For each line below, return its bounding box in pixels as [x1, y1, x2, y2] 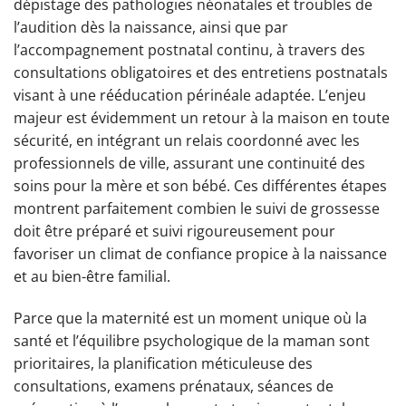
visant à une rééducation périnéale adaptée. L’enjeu [14, 84, 366, 105]
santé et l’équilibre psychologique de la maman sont [14, 330, 370, 351]
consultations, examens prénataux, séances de [14, 375, 333, 396]
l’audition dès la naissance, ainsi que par [14, 16, 288, 37]
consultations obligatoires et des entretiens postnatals [14, 62, 388, 82]
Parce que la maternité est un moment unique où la [14, 307, 367, 328]
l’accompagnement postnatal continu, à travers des [14, 39, 365, 60]
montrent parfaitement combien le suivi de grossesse [14, 198, 380, 218]
